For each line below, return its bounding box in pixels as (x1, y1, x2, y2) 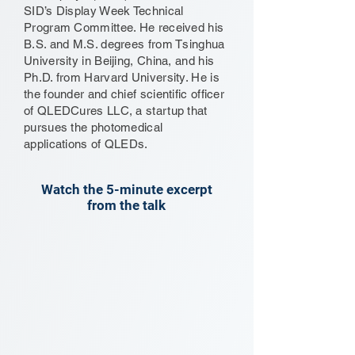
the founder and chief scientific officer (24, 87, 225, 101)
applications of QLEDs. (24, 137, 148, 151)
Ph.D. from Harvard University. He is (24, 71, 219, 84)
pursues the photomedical (24, 120, 163, 134)
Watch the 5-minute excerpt (40, 181, 212, 197)
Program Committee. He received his (24, 21, 224, 34)
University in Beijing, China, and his (24, 54, 215, 67)
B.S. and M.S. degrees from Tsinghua (24, 37, 225, 51)
